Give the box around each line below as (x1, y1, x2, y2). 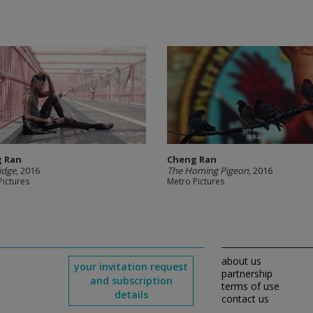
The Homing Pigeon (167, 164, 249, 177)
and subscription (89, 274, 173, 287)
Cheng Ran (167, 153, 217, 166)
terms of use (221, 279, 279, 293)
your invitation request (74, 260, 189, 273)
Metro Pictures (167, 175, 224, 187)
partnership (221, 267, 272, 280)
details (114, 288, 148, 301)
